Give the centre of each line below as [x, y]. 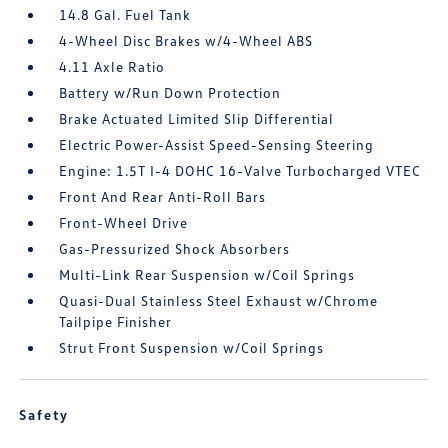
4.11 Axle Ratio [112, 67]
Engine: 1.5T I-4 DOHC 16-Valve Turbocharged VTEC [240, 171]
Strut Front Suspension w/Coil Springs [192, 348]
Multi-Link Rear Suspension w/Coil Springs [207, 275]
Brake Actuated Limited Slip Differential [197, 119]
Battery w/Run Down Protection [170, 93]
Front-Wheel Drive [124, 223]
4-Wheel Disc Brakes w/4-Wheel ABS [186, 41]
